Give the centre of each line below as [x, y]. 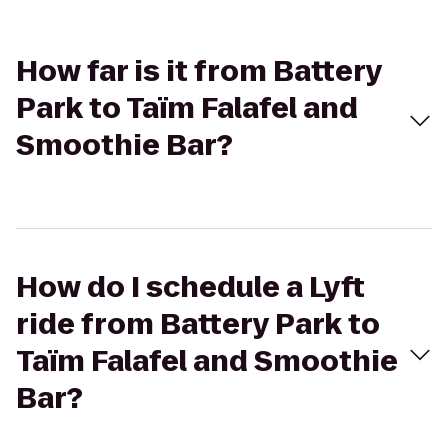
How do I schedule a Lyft [190, 287]
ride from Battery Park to [198, 324]
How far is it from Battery [199, 71]
